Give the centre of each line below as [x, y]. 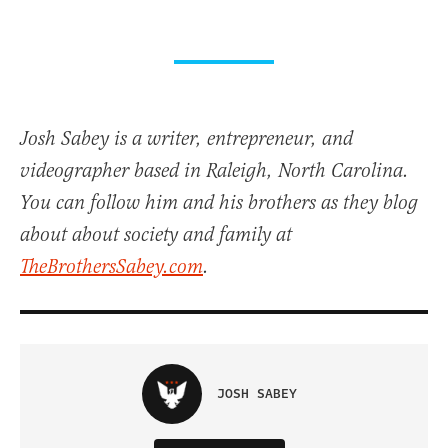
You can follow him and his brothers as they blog [219, 204]
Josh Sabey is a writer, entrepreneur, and [186, 140]
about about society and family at [156, 236]
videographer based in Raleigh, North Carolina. [214, 172]
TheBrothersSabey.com [111, 268]
